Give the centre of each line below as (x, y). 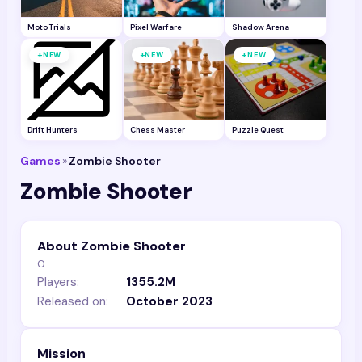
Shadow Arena (261, 27)
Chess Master (157, 130)
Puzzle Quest (258, 130)
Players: (58, 282)
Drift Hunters (53, 130)
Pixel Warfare (156, 27)
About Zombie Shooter (112, 246)
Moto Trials (49, 27)
